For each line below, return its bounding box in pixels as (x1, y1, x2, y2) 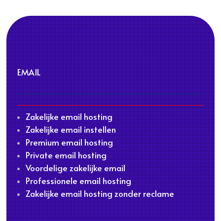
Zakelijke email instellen (25, 123, 116, 135)
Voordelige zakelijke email (25, 161, 125, 174)
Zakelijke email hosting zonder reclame (25, 187, 174, 199)
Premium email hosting (25, 136, 113, 148)
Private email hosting (25, 148, 107, 161)
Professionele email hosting (25, 174, 131, 186)
